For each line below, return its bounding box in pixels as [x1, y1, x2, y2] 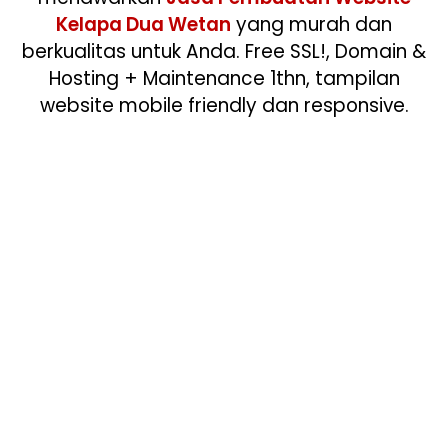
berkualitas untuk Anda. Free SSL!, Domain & [22, 37, 426, 65]
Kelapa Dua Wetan [56, 10, 231, 38]
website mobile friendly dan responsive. [39, 91, 409, 119]
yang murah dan [231, 10, 392, 38]
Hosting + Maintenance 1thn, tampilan [48, 64, 400, 92]
